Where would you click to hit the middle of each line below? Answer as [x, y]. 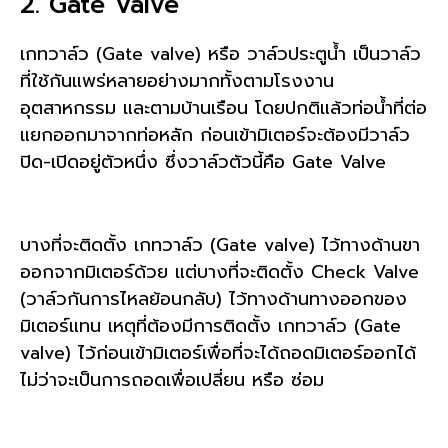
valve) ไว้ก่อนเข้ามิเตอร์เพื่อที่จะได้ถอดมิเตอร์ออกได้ [218, 352]
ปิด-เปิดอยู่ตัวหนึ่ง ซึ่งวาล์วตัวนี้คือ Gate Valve [203, 162]
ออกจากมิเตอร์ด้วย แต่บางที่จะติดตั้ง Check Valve [219, 271]
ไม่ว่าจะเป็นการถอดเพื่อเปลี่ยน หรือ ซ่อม [172, 379]
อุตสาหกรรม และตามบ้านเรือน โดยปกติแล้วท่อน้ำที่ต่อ [223, 108]
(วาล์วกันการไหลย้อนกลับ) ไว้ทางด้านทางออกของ [213, 298]
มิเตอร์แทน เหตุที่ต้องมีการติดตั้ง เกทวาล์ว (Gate [210, 325]
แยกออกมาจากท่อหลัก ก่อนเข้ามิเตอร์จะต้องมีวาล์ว [215, 135]
